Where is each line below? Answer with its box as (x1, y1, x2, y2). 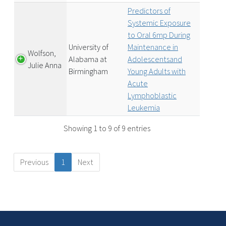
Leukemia (128, 102, 160, 112)
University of (69, 42, 108, 52)
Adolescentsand (128, 54, 182, 64)
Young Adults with (128, 66, 186, 76)
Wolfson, (28, 48, 56, 58)
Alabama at (69, 54, 107, 64)
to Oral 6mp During (128, 30, 190, 40)
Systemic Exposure (128, 18, 191, 28)
